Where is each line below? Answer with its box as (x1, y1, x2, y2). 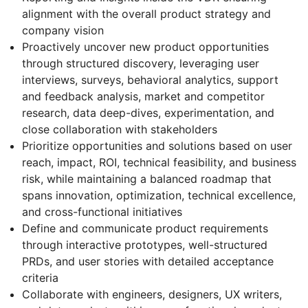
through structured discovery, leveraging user (22, 56, 259, 70)
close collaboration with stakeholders (22, 122, 217, 136)
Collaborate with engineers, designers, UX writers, (22, 287, 282, 301)
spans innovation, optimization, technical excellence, (22, 188, 296, 202)
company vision (22, 23, 104, 37)
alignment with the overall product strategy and (22, 6, 271, 21)
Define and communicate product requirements (22, 221, 268, 235)
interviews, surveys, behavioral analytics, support (22, 72, 278, 87)
